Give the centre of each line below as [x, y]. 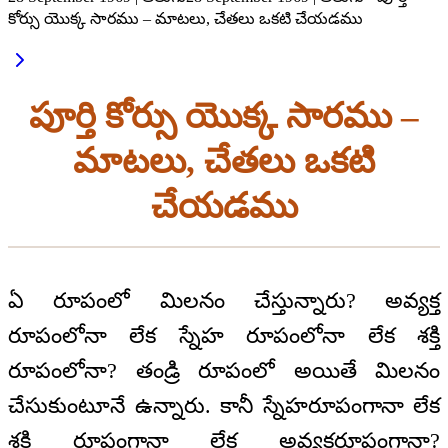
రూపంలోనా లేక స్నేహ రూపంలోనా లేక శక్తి [224, 336]
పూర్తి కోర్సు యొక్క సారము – [224, 116]
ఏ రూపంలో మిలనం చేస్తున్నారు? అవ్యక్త [224, 301]
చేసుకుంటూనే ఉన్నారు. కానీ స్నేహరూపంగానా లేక [224, 406]
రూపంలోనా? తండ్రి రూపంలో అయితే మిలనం [224, 371]
